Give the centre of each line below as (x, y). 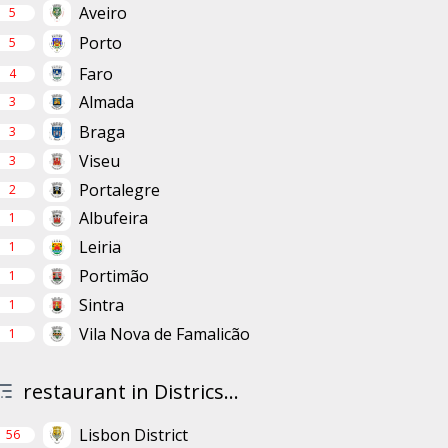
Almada (106, 102)
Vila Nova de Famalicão (164, 334)
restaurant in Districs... (130, 392)
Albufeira (113, 218)
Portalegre (119, 189)
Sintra (101, 305)
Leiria (99, 247)
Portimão (113, 276)
